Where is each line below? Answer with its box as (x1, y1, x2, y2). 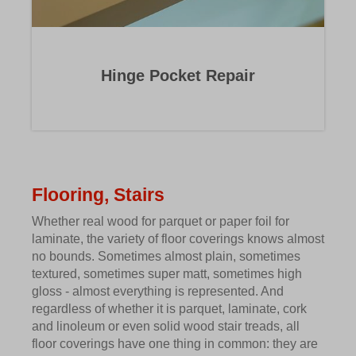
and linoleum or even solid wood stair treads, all (32, 319, 300, 334)
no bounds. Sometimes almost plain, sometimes (32, 250, 300, 264)
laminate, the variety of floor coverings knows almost (32, 232, 324, 246)
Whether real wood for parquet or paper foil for (32, 215, 289, 229)
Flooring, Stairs (32, 184, 164, 206)
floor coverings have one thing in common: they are (32, 337, 318, 351)
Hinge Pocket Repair (101, 67, 255, 85)
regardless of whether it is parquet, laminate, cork (32, 302, 307, 316)
